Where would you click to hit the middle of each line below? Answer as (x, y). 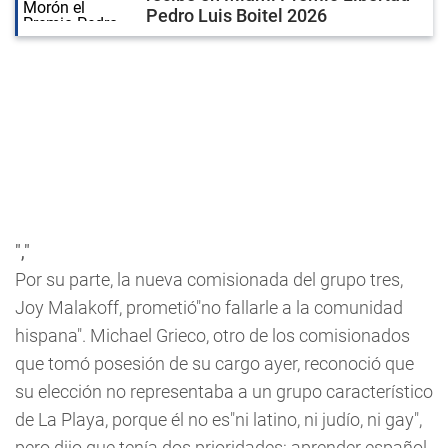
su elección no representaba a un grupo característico (224, 391)
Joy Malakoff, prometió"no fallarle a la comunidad (209, 307)
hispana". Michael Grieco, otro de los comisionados (212, 335)
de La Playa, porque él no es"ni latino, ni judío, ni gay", (218, 419)
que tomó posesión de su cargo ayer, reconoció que (214, 363)
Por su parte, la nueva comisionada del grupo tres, (209, 279)
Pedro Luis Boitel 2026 (236, 15)
